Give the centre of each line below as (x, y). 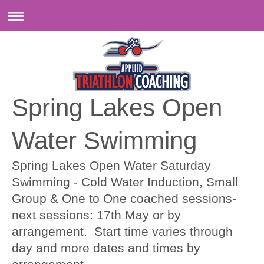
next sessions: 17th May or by (96, 215)
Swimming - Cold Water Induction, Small (125, 182)
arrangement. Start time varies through (122, 231)
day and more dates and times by (106, 248)
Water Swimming (104, 141)
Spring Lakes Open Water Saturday (111, 165)
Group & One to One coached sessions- (124, 198)
